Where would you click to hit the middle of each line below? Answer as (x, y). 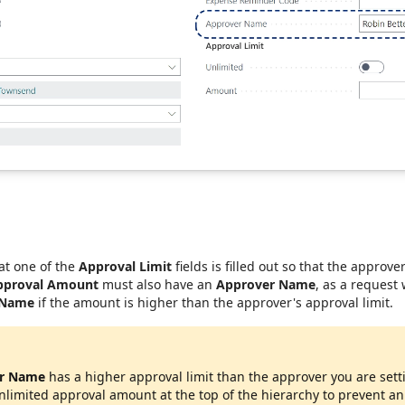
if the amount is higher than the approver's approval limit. (214, 302)
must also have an (157, 284)
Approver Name (266, 284)
